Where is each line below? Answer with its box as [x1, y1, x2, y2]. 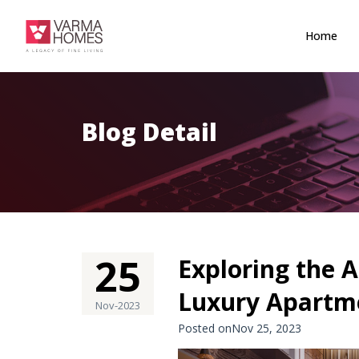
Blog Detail [82, 115, 217, 148]
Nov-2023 [95, 298, 140, 313]
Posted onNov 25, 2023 [178, 321, 301, 336]
